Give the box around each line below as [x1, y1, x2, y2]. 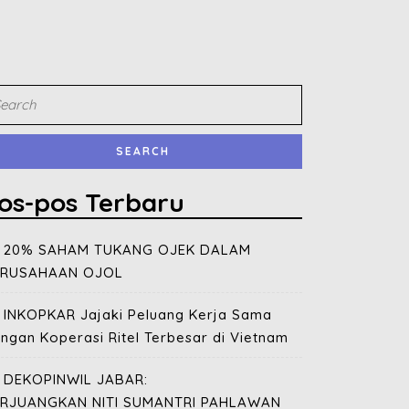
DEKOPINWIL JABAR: [4, 371, 148, 388]
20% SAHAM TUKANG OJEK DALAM [4, 241, 251, 258]
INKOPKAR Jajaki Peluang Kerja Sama [4, 306, 272, 323]
